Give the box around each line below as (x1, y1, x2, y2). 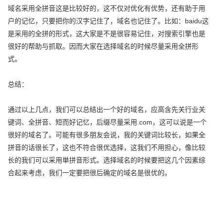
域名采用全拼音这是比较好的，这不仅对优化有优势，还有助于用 (8, 4, 206, 12)
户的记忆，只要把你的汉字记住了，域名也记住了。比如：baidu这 (8, 17, 209, 25)
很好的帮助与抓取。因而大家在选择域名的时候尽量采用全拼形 (8, 42, 199, 50)
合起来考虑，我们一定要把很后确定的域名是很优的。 (8, 168, 172, 177)
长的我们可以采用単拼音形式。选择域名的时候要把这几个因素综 (8, 156, 206, 164)
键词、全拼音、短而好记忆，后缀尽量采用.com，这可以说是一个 (8, 118, 207, 126)
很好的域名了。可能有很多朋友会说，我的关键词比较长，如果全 (8, 130, 206, 139)
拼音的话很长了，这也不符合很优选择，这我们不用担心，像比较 (8, 143, 206, 151)
